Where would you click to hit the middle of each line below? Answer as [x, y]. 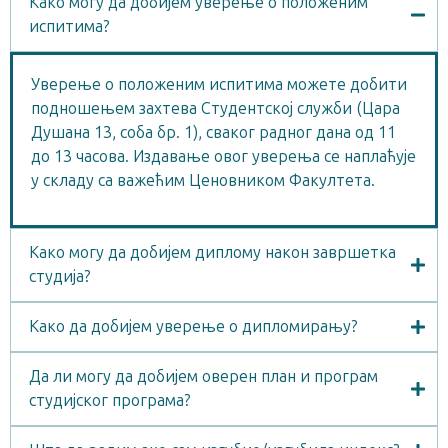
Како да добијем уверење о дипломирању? [193, 326]
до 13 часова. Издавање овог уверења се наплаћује [223, 156]
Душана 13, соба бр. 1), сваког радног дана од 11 [213, 132]
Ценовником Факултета [280, 180]
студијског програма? [110, 400]
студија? [60, 276]
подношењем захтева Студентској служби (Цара [215, 108]
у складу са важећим [110, 180]
